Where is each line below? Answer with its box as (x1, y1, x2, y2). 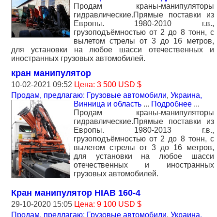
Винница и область (74, 99, 141, 108)
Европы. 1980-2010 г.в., (74, 19, 214, 28)
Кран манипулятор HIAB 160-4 (11, 187, 140, 198)
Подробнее (151, 99, 192, 108)
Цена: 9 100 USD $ (74, 200, 141, 208)
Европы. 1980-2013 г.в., (74, 125, 214, 134)
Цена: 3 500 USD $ (74, 80, 141, 89)
